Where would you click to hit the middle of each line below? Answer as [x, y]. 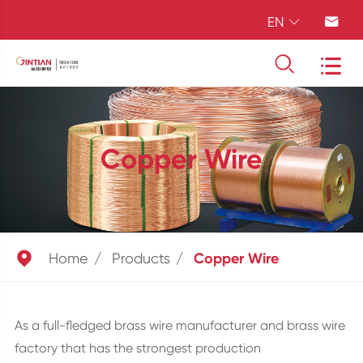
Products [141, 258]
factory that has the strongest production [137, 348]
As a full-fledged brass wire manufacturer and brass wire [179, 325]
